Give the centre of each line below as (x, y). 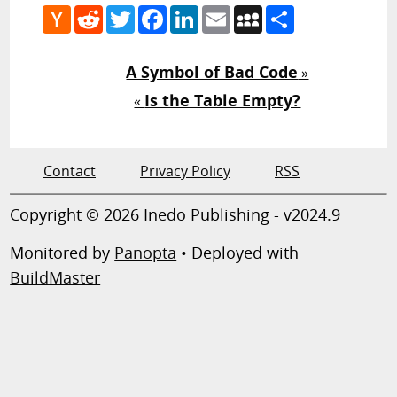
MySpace (292, 12)
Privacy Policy (185, 171)
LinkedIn (227, 12)
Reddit (125, 12)
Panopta (146, 252)
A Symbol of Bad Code (212, 71)
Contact (70, 171)
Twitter (159, 12)
